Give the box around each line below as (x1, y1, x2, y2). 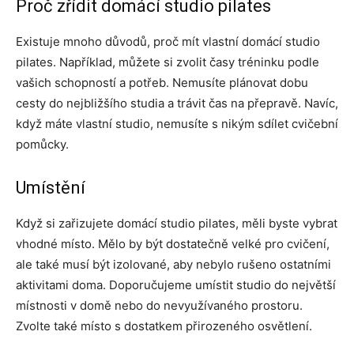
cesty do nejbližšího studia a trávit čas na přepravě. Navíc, (16, 96, 338, 111)
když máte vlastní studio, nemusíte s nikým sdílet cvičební (16, 116, 338, 132)
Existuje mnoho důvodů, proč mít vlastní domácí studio (16, 34, 320, 50)
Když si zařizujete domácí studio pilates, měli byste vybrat (16, 216, 337, 232)
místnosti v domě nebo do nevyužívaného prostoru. (16, 298, 303, 314)
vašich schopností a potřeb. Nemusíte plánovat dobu (16, 75, 308, 91)
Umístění (16, 178, 85, 198)
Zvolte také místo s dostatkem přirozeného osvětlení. (16, 318, 312, 334)
